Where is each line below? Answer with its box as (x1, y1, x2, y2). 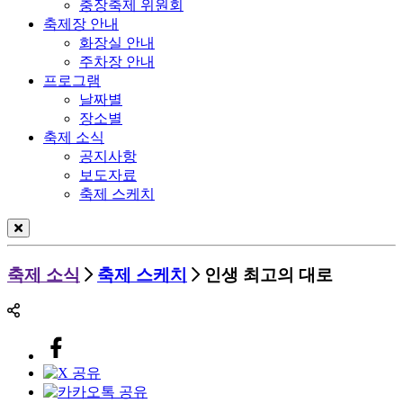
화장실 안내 (79, 34, 155, 50)
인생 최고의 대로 (204, 264, 333, 284)
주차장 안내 (79, 53, 155, 69)
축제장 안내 (43, 15, 119, 31)
